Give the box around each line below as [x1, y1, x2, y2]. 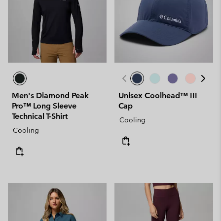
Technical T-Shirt [12, 111, 68, 121]
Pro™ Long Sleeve [12, 101, 76, 110]
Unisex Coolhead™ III [118, 90, 197, 100]
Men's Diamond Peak [12, 90, 89, 100]
